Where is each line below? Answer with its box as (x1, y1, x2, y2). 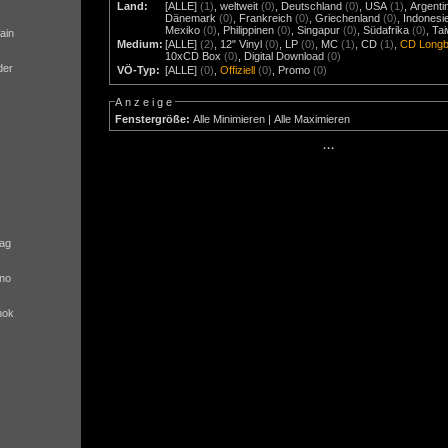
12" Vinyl (220, 38, 263, 51)
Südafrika (363, 24, 410, 37)
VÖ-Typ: (117, 64, 161, 77)
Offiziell (220, 64, 256, 77)
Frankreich (239, 12, 293, 25)
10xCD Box (165, 50, 222, 63)
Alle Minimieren (193, 112, 266, 125)
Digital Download (244, 50, 325, 63)
